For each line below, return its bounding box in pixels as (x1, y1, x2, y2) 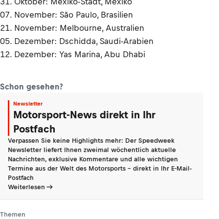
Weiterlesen (8, 183, 45, 191)
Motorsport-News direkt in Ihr (13, 109, 155, 120)
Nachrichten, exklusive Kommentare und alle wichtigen (8, 155, 178, 163)
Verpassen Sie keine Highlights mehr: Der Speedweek (8, 137, 175, 144)
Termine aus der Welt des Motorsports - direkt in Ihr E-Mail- (8, 165, 192, 172)
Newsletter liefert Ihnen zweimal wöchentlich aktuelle (8, 146, 176, 153)
